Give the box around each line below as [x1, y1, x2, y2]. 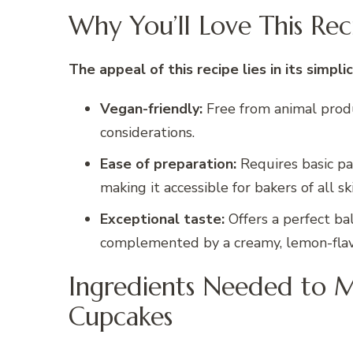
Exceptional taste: [100, 210, 225, 229]
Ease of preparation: [100, 154, 236, 174]
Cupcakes [69, 300, 173, 333]
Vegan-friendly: [100, 99, 203, 119]
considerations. [100, 123, 195, 143]
